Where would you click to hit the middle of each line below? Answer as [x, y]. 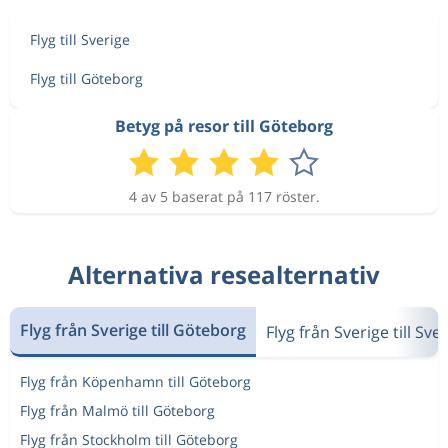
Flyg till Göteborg [86, 78]
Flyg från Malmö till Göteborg [117, 410]
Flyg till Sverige [80, 39]
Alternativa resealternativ [224, 274]
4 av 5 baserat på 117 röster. [224, 196]
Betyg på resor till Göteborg [224, 125]
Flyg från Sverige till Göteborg [133, 330]
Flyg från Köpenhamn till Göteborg [135, 381]
